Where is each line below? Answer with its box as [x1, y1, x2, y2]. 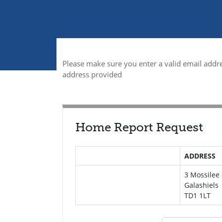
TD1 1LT [184, 191, 211, 200]
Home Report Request [75, 120, 203, 134]
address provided [62, 69, 122, 79]
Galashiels [184, 180, 219, 190]
